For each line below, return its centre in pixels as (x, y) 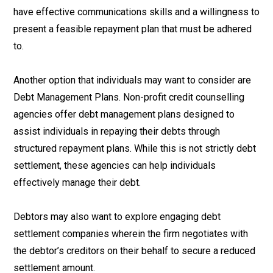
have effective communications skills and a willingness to (136, 12)
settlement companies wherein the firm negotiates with (131, 234)
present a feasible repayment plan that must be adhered (133, 29)
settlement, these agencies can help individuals (115, 165)
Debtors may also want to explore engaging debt (117, 217)
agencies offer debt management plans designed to (124, 114)
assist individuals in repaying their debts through (117, 131)
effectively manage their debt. (77, 183)
